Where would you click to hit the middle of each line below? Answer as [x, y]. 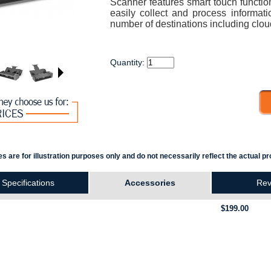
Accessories [150, 183]
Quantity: [128, 62]
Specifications [28, 183]
